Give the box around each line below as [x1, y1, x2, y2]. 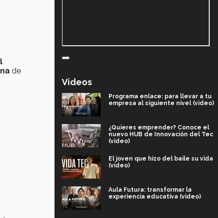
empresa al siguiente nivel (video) [109, 99, 214, 107]
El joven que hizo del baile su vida [109, 155, 213, 162]
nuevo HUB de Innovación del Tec [109, 130, 213, 138]
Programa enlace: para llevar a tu [109, 92, 212, 100]
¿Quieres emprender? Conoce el [109, 124, 209, 131]
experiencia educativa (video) [109, 193, 201, 200]
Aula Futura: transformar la [109, 186, 192, 193]
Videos [62, 76, 92, 87]
